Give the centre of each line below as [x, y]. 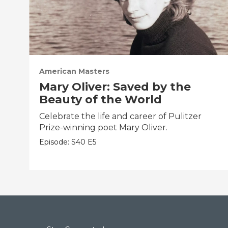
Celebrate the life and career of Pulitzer [121, 117]
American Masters [75, 72]
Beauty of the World [101, 100]
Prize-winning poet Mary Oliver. [104, 128]
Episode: [55, 142]
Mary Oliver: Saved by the [115, 87]
